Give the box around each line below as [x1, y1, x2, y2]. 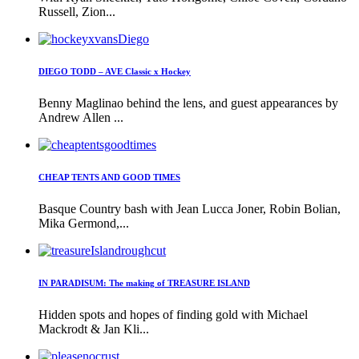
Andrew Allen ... [38, 110, 123, 124]
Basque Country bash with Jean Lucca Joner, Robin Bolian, [38, 201, 341, 216]
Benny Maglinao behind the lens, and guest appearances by [38, 95, 338, 110]
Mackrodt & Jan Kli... [38, 321, 149, 336]
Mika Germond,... [38, 216, 129, 230]
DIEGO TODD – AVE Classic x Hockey [38, 66, 191, 76]
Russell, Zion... [38, 4, 115, 18]
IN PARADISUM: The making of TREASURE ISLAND [38, 277, 250, 288]
